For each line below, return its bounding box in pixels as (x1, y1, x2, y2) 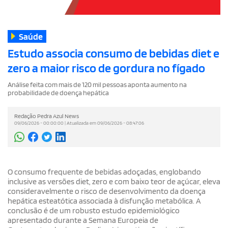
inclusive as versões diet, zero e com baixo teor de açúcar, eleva (8, 176, 220, 186)
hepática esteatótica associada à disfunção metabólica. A (8, 195, 201, 206)
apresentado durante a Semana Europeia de (8, 215, 158, 225)
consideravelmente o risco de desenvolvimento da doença (8, 186, 206, 196)
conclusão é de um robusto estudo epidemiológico (8, 205, 180, 215)
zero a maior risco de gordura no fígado (8, 60, 205, 75)
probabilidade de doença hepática (8, 88, 109, 97)
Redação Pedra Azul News (14, 111, 79, 120)
